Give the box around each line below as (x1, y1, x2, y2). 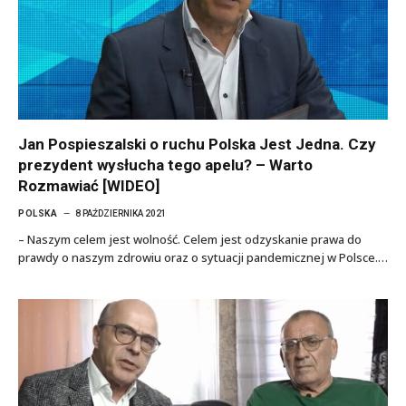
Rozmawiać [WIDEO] (18, 177, 159, 195)
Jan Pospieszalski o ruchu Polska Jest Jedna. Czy (18, 135, 376, 153)
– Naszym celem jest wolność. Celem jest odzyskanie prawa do (18, 231, 362, 247)
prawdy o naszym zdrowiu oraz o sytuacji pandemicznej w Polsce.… (18, 249, 388, 266)
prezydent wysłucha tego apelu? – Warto (18, 156, 313, 174)
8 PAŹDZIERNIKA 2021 (75, 208, 167, 218)
